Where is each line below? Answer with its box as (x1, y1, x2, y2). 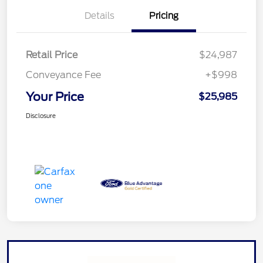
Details (84, 11, 114, 22)
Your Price (26, 90, 84, 104)
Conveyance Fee (26, 69, 101, 81)
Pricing (149, 11, 178, 22)
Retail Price (26, 49, 77, 61)
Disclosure (26, 112, 56, 120)
